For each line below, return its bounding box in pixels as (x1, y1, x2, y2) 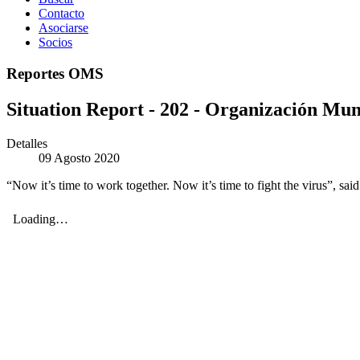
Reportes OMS (6, 64, 104, 82)
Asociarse (39, 21, 88, 35)
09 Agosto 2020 (39, 150, 120, 165)
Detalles (6, 136, 47, 150)
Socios (39, 35, 72, 49)
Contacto (39, 6, 84, 20)
